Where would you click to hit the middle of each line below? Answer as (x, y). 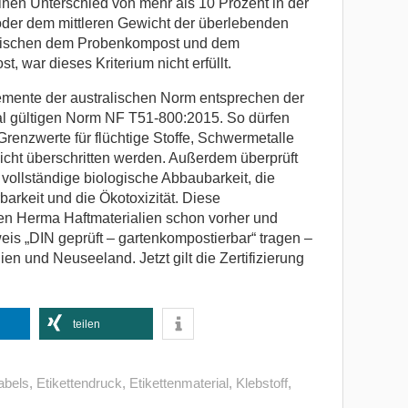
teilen (86, 325)
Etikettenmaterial (178, 383)
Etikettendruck (79, 383)
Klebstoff (261, 383)
